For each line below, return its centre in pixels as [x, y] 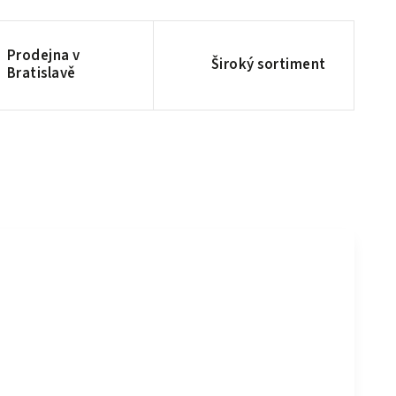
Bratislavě [41, 73]
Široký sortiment [268, 64]
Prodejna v [43, 55]
